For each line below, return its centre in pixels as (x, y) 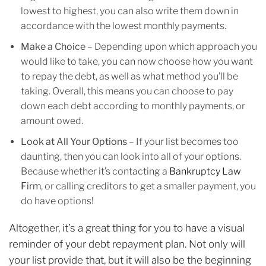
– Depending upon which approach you (171, 47)
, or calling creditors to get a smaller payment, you (148, 186)
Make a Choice (53, 47)
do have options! (57, 201)
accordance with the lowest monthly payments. (123, 26)
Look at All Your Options (74, 142)
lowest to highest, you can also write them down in (130, 11)
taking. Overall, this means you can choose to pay (127, 91)
